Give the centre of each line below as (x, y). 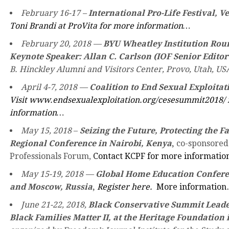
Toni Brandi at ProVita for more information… (101, 26)
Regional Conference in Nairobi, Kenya (91, 143)
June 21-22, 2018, (55, 204)
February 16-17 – (55, 13)
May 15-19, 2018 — (58, 174)
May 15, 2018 (46, 130)
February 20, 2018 (56, 43)
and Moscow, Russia (51, 187)
